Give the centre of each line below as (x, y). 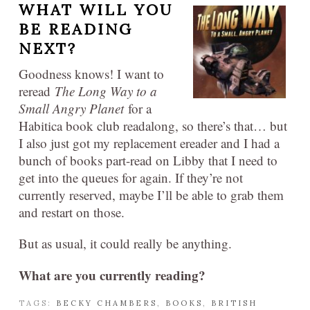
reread (37, 91)
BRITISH (234, 303)
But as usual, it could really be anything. (125, 243)
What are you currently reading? (112, 275)
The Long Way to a (106, 91)
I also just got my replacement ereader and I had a (149, 143)
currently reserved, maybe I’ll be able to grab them (151, 195)
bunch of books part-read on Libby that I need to (148, 160)
